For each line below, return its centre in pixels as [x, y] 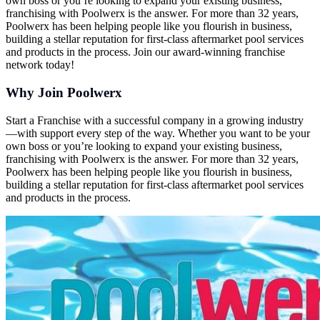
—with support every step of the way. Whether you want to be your [158, 133]
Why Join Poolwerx [64, 92]
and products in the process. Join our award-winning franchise [145, 52]
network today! [40, 65]
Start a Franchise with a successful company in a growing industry [155, 120]
